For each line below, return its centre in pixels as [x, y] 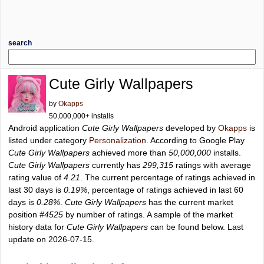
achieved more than [129, 153]
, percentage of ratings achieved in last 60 [165, 190]
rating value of [36, 177]
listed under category [49, 140]
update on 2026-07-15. [51, 239]
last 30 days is [36, 190]
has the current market [190, 202]
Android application [45, 128]
